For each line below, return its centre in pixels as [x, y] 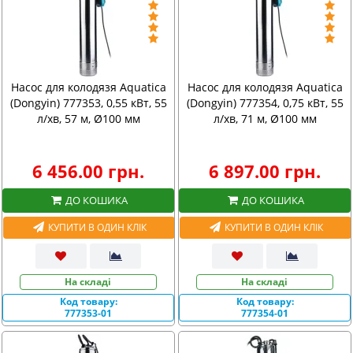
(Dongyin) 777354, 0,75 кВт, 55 [265, 103]
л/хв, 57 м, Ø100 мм [88, 119]
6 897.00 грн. [265, 171]
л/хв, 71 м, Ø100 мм [265, 119]
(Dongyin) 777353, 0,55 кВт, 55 [88, 103]
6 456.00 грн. [88, 171]
